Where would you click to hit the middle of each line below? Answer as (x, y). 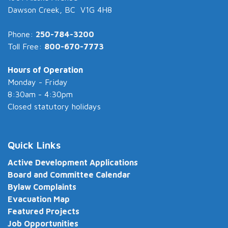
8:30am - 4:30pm (40, 94)
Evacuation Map (39, 199)
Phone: (22, 34)
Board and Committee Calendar (69, 175)
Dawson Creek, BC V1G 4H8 (60, 10)
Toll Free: (26, 47)
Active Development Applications (73, 163)
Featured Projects (44, 211)
